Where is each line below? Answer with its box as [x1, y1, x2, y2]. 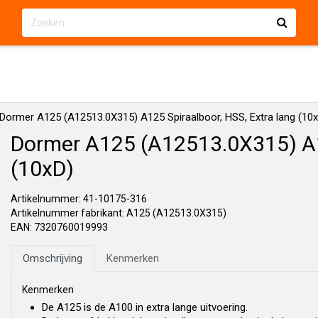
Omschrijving [23, 252, 82, 265]
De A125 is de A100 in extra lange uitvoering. [42, 301, 248, 314]
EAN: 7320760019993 [11, 221, 108, 233]
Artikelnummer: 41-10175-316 [11, 193, 147, 204]
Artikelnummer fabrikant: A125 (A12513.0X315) [11, 207, 226, 219]
